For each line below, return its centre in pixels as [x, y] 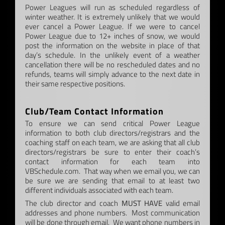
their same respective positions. [75, 83]
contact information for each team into [113, 161]
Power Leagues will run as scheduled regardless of [113, 7]
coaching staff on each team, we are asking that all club [113, 142]
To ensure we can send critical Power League [113, 123]
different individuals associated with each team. [99, 190]
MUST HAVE [142, 203]
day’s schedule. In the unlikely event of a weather [113, 55]
